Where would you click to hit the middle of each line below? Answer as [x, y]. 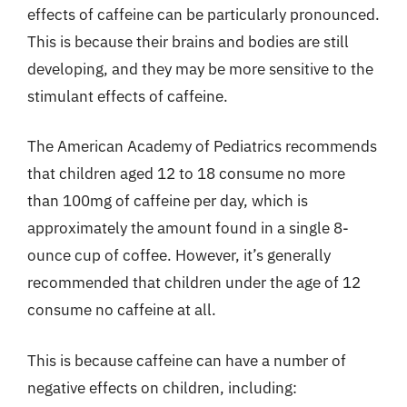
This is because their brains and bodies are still [188, 41]
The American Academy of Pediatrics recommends [202, 146]
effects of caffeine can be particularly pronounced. [203, 14]
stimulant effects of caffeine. [128, 96]
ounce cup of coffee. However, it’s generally [179, 255]
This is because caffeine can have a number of [187, 360]
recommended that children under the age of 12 [194, 283]
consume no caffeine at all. [122, 310]
